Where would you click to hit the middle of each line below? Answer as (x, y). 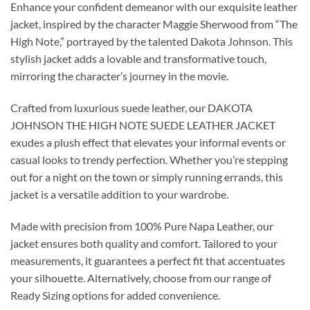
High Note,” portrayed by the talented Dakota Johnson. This (152, 42)
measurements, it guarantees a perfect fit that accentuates (148, 260)
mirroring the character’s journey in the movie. (119, 76)
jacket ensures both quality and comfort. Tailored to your (144, 243)
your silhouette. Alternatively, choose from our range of (141, 277)
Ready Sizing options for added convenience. (115, 295)
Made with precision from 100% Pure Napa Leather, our (142, 226)
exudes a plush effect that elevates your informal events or (148, 142)
